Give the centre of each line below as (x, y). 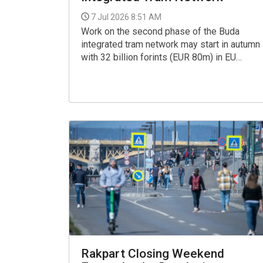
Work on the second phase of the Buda (160, 31)
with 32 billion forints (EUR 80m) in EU (159, 57)
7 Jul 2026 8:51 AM (126, 17)
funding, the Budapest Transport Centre (161, 70)
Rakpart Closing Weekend (153, 253)
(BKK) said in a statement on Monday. (157, 83)
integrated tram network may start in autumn (171, 44)
